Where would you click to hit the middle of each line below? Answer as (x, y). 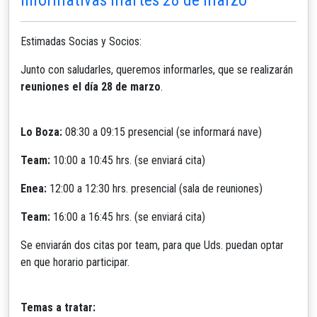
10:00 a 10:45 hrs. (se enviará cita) (128, 160)
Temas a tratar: (58, 307)
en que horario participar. (75, 262)
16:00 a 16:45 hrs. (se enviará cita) (128, 217)
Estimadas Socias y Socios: (81, 41)
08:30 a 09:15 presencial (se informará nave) (162, 132)
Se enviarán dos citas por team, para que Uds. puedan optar (152, 245)
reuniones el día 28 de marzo (91, 86)
